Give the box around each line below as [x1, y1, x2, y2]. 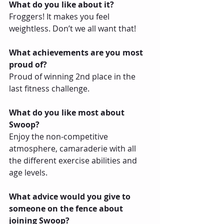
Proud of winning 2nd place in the [9, 70, 137, 82]
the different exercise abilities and [9, 154, 139, 166]
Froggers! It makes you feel [9, 10, 111, 22]
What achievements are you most [9, 46, 145, 58]
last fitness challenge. [9, 82, 89, 94]
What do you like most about [9, 106, 126, 118]
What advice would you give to [9, 190, 132, 202]
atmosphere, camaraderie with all [9, 142, 138, 154]
